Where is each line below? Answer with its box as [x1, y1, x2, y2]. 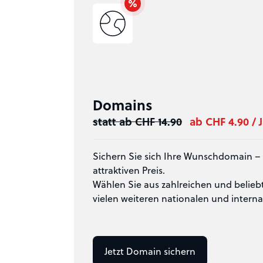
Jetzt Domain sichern [104, 244, 195, 258]
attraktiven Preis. [93, 163, 165, 177]
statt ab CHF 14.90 [93, 113, 182, 129]
